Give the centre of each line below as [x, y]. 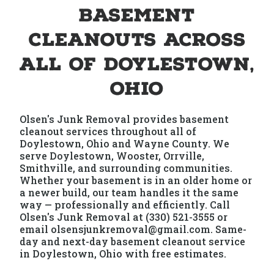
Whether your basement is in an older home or [136, 180]
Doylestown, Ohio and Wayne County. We [125, 143]
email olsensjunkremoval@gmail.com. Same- [133, 229]
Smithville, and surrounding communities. [126, 168]
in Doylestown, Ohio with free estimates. [123, 254]
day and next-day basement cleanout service [133, 241]
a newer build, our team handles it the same [129, 192]
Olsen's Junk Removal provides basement [124, 119]
